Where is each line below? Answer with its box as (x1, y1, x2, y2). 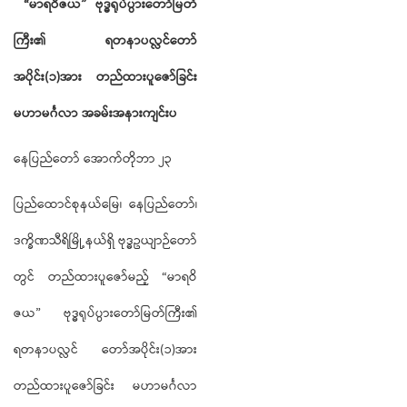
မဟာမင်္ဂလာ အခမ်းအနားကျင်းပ (14, 104, 177, 124)
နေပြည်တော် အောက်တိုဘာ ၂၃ (14, 149, 172, 170)
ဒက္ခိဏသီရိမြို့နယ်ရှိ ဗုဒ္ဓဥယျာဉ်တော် (14, 231, 197, 252)
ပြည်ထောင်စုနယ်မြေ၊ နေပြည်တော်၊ (14, 194, 197, 215)
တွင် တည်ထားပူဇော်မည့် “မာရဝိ (14, 267, 197, 288)
